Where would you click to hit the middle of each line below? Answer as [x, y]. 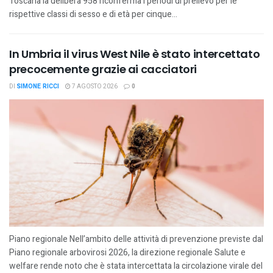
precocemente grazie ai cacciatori [103, 69]
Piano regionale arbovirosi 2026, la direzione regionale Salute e [127, 253]
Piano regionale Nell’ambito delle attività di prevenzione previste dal [136, 239]
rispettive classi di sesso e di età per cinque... [93, 14]
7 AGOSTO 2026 [94, 87]
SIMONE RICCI [38, 87]
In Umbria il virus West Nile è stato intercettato [135, 54]
